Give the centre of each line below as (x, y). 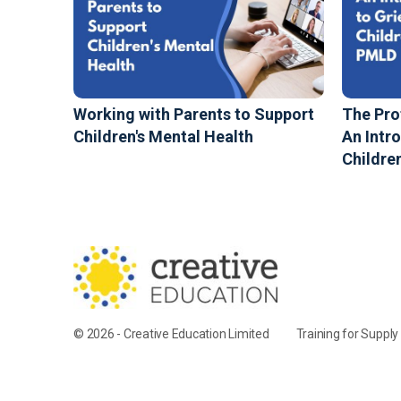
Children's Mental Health (163, 136)
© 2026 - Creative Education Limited (171, 333)
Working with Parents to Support (194, 114)
